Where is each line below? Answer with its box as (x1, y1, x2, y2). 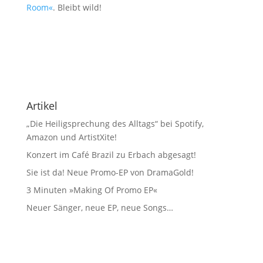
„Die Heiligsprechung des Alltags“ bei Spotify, (26, 118, 204, 129)
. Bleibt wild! (52, 2, 102, 13)
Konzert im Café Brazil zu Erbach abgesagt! (26, 149, 196, 160)
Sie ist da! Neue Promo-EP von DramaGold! (26, 167, 194, 178)
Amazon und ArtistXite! (26, 131, 117, 143)
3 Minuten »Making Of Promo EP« (26, 184, 157, 195)
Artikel (26, 99, 58, 113)
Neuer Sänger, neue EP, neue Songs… (26, 202, 173, 213)
